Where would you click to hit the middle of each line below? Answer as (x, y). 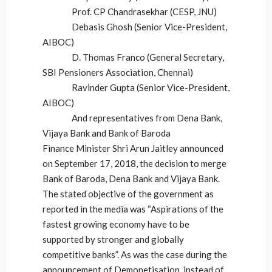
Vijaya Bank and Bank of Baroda (107, 133)
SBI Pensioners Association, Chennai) (118, 72)
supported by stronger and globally (113, 239)
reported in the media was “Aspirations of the (133, 209)
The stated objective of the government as (128, 194)
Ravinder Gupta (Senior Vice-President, (136, 87)
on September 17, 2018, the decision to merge (134, 163)
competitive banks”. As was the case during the (135, 254)
